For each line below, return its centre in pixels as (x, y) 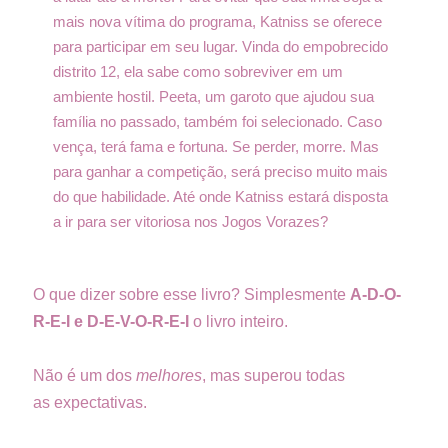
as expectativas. (92, 402)
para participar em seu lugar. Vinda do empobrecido (220, 46)
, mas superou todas (273, 375)
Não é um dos (84, 375)
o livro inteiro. (238, 321)
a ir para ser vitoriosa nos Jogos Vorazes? (190, 221)
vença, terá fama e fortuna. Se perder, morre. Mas (216, 146)
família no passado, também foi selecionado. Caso (217, 121)
